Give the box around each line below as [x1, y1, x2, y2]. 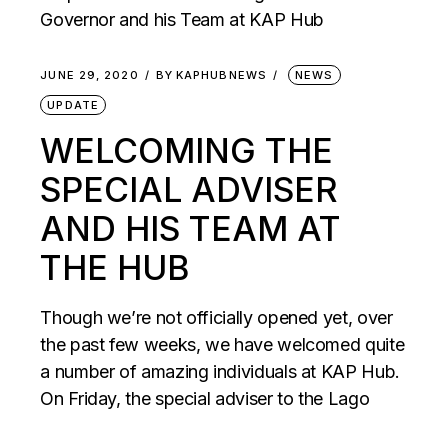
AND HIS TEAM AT [40, 208, 342, 249]
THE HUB [40, 247, 190, 288]
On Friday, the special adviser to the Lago [40, 388, 370, 409]
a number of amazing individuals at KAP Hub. [40, 361, 400, 382]
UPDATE [47, 98, 99, 112]
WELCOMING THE [40, 130, 334, 171]
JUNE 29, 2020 [40, 68, 139, 82]
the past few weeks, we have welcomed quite [40, 334, 405, 355]
